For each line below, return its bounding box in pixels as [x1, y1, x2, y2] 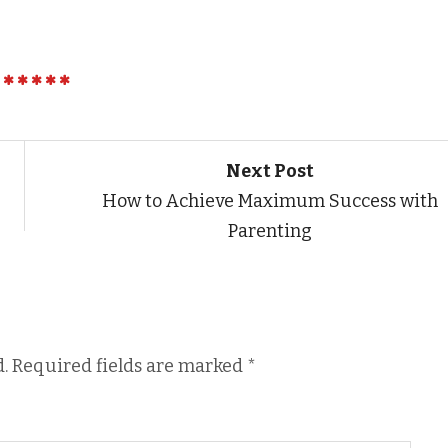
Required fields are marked [12, 354, 247, 377]
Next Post [225, 159, 314, 182]
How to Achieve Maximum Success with [101, 189, 438, 212]
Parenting [227, 219, 312, 242]
